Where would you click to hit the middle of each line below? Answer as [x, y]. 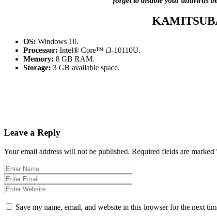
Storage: [37, 67]
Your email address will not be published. [67, 151]
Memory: [39, 59]
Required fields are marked [174, 151]
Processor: [40, 50]
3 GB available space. [85, 67]
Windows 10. [57, 41]
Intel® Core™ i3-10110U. [99, 50]
